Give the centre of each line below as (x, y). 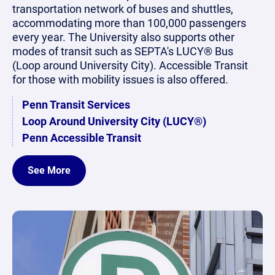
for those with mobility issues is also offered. (120, 80)
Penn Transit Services (76, 105)
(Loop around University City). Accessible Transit (130, 66)
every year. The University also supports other (123, 37)
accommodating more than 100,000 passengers (129, 23)
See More (49, 171)
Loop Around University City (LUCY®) (114, 122)
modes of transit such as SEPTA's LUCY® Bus (123, 52)
